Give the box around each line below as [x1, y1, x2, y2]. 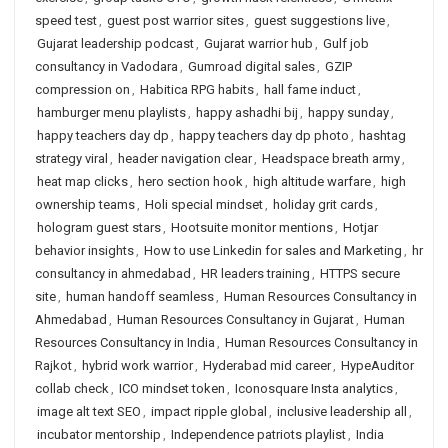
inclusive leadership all [277, 404, 407, 419]
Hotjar [343, 220, 378, 235]
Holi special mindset [145, 197, 263, 212]
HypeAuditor [341, 358, 414, 373]
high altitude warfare [253, 174, 371, 189]
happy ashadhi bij [196, 105, 298, 120]
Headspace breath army [262, 151, 400, 166]
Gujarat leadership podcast [37, 36, 194, 51]
